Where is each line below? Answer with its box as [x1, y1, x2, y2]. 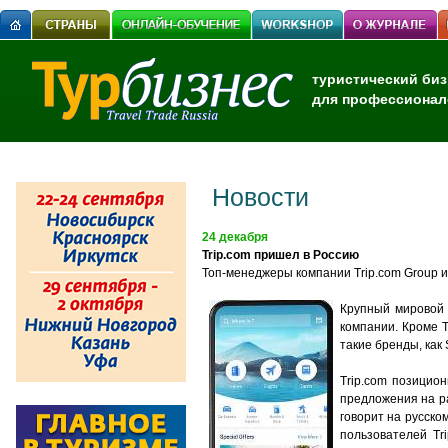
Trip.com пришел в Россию [202, 248, 359, 262]
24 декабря [202, 230, 268, 244]
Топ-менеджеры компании [202, 266, 354, 280]
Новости [212, 183, 309, 211]
